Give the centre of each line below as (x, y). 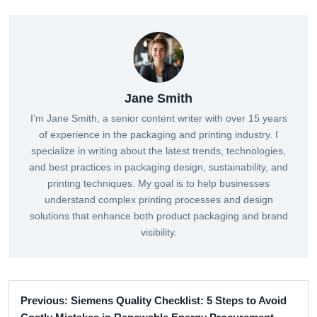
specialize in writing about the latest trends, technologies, (158, 151)
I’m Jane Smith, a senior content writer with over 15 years (158, 119)
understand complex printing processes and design (158, 200)
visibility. (158, 232)
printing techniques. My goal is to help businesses (158, 184)
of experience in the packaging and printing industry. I (158, 135)
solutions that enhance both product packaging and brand (158, 216)
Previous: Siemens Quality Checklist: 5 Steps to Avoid (154, 301)
